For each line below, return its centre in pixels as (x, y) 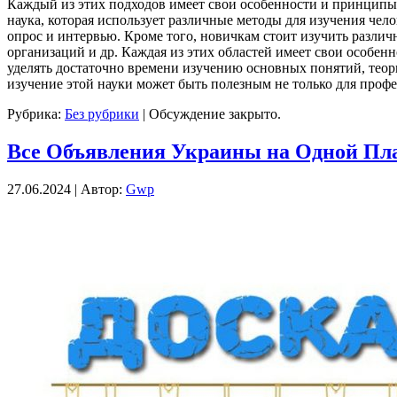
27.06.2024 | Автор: (66, 189)
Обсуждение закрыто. (215, 114)
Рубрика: (36, 114)
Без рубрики (102, 114)
